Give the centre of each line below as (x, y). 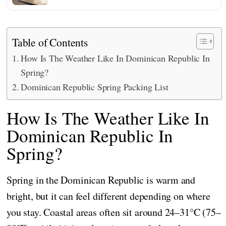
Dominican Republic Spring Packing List (95, 87)
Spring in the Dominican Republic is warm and (101, 180)
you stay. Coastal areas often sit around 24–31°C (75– (114, 212)
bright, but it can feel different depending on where (108, 196)
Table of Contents (50, 42)
